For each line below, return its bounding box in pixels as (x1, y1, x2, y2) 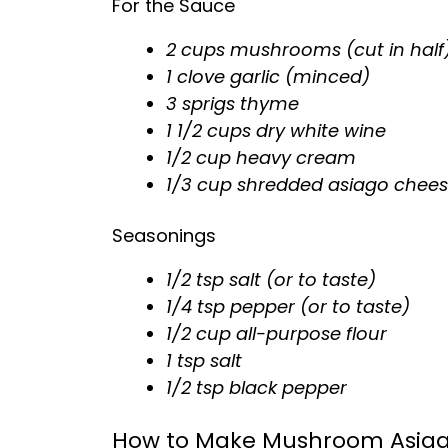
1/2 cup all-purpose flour (166, 321, 387, 346)
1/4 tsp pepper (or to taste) (166, 294, 410, 319)
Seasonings (112, 223, 216, 248)
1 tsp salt (166, 348, 242, 373)
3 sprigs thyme (166, 91, 299, 116)
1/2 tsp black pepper (166, 375, 347, 400)
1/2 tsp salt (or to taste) (166, 267, 376, 292)
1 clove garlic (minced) (166, 64, 370, 89)
